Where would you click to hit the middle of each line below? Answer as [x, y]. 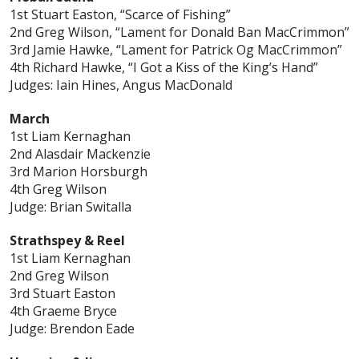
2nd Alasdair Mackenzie [80, 154]
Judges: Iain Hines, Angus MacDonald [121, 85]
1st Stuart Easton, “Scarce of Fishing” [120, 15]
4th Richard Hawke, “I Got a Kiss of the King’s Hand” [164, 68]
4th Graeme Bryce [63, 311]
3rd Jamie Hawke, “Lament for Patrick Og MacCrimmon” [176, 50]
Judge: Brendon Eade [72, 329]
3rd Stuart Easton [63, 294]
